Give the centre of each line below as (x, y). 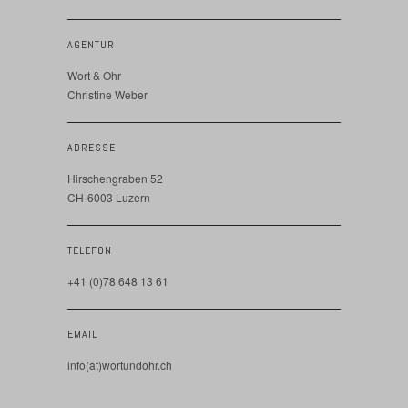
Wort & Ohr (94, 76)
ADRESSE (92, 148)
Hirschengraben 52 (115, 178)
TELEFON (90, 251)
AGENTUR (91, 45)
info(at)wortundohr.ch (120, 365)
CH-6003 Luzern (109, 198)
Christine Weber (107, 95)
